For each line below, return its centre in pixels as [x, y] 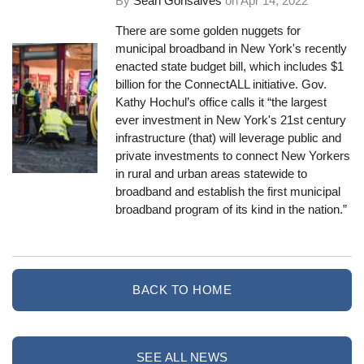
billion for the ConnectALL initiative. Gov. [221, 84]
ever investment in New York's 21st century [231, 120]
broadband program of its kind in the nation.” [232, 210]
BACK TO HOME [182, 290]
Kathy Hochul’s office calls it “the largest [221, 102]
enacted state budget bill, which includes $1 [230, 67]
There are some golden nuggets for [208, 31]
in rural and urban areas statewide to [212, 174]
